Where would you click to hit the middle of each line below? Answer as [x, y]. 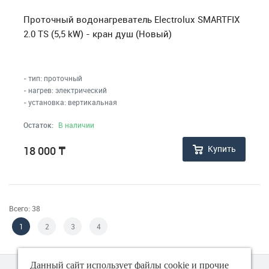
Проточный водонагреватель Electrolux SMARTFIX [131, 20]
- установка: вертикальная [70, 102]
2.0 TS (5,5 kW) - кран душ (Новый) [98, 34]
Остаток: [38, 125]
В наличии [76, 125]
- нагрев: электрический [65, 90]
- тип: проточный [53, 78]
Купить [222, 149]
